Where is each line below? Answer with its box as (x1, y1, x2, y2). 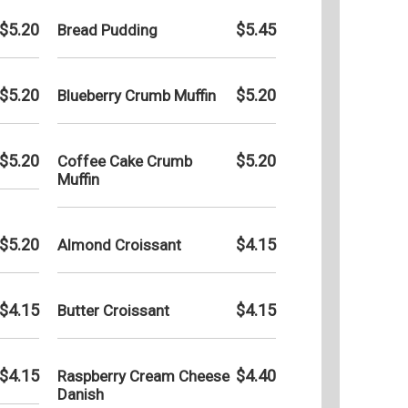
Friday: (358, 93, 395, 107)
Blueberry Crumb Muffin (57, 86, 216, 105)
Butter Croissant (57, 301, 169, 320)
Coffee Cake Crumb (57, 151, 192, 170)
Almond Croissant (57, 235, 181, 254)
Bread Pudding (57, 20, 158, 39)
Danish (57, 384, 104, 403)
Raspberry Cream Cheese (57, 366, 229, 385)
